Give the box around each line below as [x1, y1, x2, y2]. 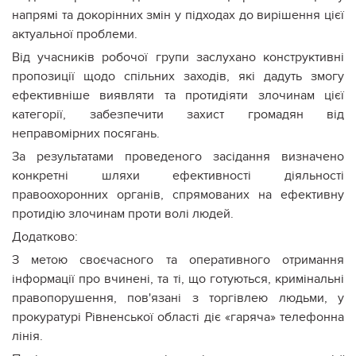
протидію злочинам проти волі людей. [12, 205, 234, 222]
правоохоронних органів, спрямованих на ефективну [12, 186, 344, 203]
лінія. [12, 327, 43, 344]
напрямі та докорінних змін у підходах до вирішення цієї [12, 6, 344, 23]
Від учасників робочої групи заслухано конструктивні [12, 48, 344, 65]
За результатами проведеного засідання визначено [12, 148, 344, 164]
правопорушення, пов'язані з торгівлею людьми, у [12, 289, 344, 306]
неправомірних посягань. [12, 125, 160, 141]
